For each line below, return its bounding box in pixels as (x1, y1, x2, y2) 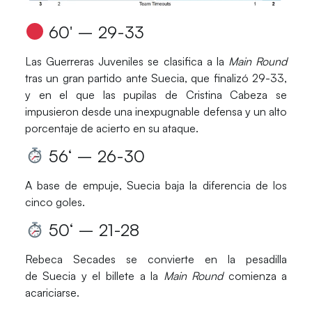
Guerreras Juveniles (46, 54, 144, 68)
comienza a (223, 269, 288, 283)
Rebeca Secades (24, 252, 116, 267)
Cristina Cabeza (185, 87, 268, 102)
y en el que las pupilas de (24, 87, 186, 102)
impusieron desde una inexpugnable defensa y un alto (24, 104, 288, 118)
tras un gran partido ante (24, 70, 151, 85)
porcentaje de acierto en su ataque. (24, 120, 198, 135)
